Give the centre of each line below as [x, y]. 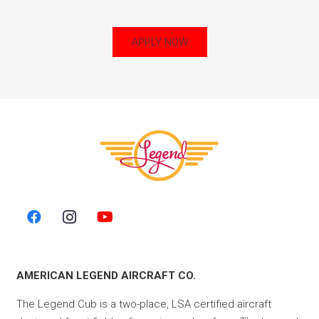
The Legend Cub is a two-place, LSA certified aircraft [143, 304]
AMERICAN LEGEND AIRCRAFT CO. [106, 275]
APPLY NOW [159, 42]
